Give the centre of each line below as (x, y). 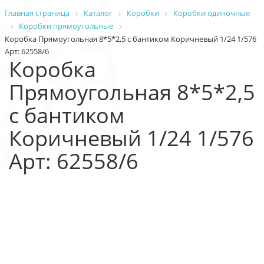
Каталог (98, 13)
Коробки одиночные (211, 13)
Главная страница (37, 13)
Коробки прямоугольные (66, 26)
